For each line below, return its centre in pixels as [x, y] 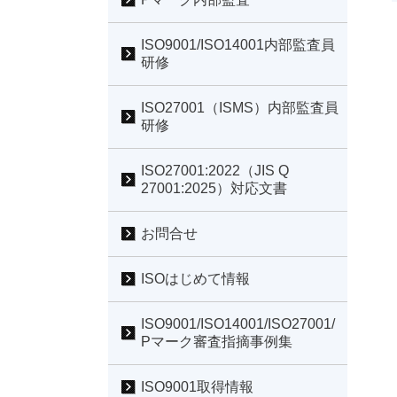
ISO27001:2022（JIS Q [215, 170]
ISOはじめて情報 [195, 278]
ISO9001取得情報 [197, 386]
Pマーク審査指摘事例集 [217, 341]
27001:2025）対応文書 [214, 188]
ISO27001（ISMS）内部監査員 [240, 107]
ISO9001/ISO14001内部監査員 [238, 44]
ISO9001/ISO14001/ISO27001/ [238, 323]
